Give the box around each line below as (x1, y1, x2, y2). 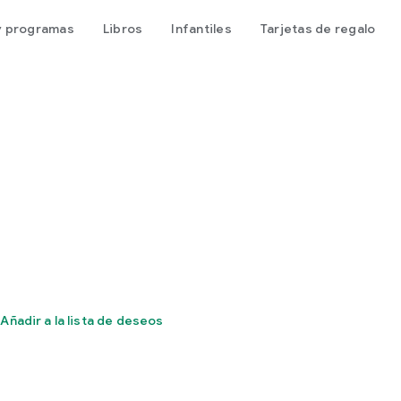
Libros (102, 21, 143, 37)
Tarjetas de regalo (260, 21, 376, 37)
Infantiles (171, 21, 232, 37)
